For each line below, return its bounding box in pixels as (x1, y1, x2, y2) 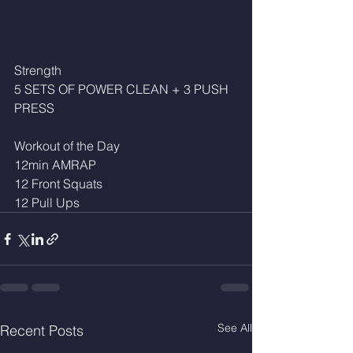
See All (217, 321, 252, 335)
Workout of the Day (14, 138, 120, 154)
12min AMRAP (14, 157, 96, 173)
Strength (14, 62, 61, 78)
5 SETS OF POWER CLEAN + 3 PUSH (14, 81, 232, 97)
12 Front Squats (14, 176, 102, 191)
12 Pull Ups (14, 195, 83, 210)
